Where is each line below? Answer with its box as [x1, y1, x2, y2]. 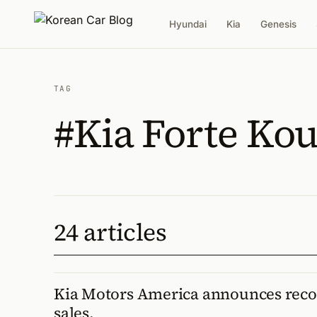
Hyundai [169, 18, 207, 30]
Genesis [260, 18, 297, 30]
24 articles [54, 216, 167, 248]
